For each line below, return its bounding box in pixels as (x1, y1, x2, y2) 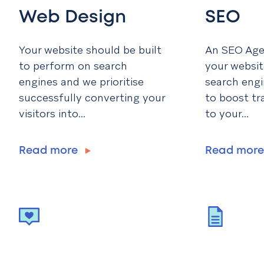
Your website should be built (19, 42, 161, 57)
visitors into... (19, 106, 85, 120)
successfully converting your (19, 90, 165, 104)
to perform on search (19, 58, 127, 72)
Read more (19, 146, 81, 156)
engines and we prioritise (19, 74, 144, 88)
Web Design (19, 9, 126, 26)
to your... (205, 106, 249, 120)
